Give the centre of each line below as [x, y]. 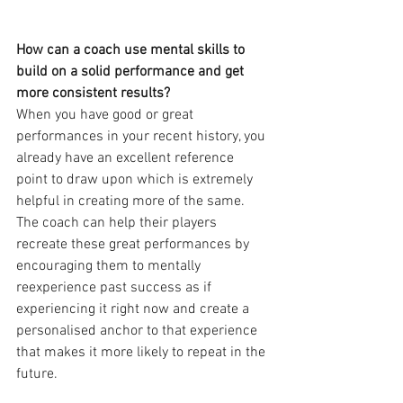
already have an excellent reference [127, 159]
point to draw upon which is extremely [136, 180]
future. [37, 375]
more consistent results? [93, 94]
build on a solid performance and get [132, 72]
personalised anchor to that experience [139, 331]
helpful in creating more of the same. [132, 202]
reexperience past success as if [116, 288]
